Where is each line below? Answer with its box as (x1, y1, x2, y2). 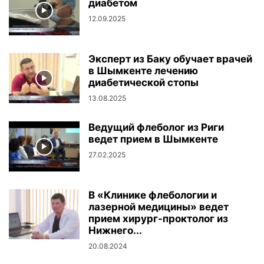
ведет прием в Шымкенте (88, 133, 218, 146)
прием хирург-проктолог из (88, 213, 228, 225)
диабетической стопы (88, 77, 199, 89)
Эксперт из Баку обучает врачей (88, 53, 252, 65)
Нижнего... (88, 225, 142, 237)
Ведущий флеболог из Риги (88, 121, 224, 134)
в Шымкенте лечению (88, 65, 198, 77)
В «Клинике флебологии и (88, 189, 217, 202)
